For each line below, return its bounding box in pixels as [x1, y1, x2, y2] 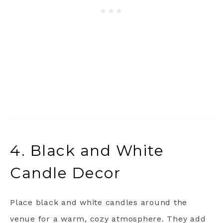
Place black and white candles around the [10, 198, 187, 208]
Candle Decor [10, 164, 120, 183]
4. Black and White [10, 141, 164, 160]
